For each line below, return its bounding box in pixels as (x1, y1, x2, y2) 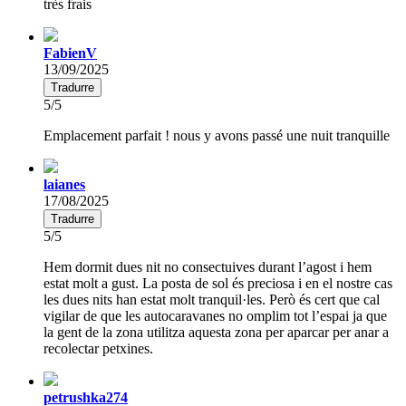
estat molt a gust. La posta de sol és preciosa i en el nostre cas (43, 275, 392, 291)
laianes (43, 176, 85, 192)
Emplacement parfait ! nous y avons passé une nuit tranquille (43, 127, 390, 143)
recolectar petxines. (43, 340, 153, 356)
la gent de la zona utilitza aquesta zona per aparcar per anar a (43, 324, 389, 340)
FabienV (43, 44, 97, 61)
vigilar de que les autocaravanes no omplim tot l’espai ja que (43, 307, 387, 324)
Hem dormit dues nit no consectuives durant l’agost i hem (43, 258, 372, 275)
